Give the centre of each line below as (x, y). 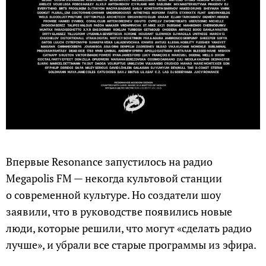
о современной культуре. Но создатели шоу (113, 195)
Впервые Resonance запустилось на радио (109, 162)
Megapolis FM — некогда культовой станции (114, 178)
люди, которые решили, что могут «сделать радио (129, 228)
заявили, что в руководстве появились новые (119, 212)
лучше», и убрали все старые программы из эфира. (131, 245)
